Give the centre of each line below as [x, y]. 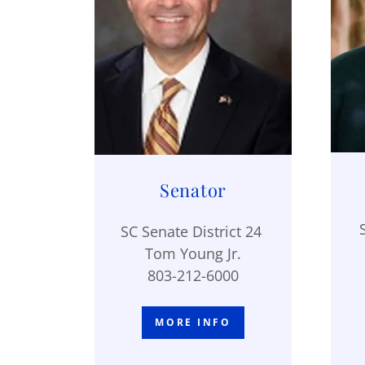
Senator [193, 189]
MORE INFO [193, 323]
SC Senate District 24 [193, 231]
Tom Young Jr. [193, 253]
